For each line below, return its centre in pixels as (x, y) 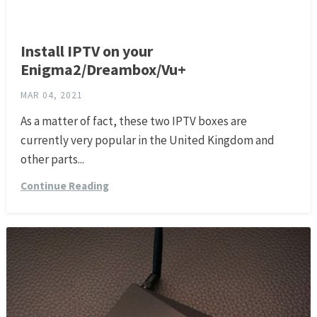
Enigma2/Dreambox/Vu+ (103, 70)
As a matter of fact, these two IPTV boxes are (133, 121)
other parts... (52, 160)
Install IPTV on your (86, 51)
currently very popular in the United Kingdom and (147, 140)
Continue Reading (64, 186)
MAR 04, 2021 (51, 96)
